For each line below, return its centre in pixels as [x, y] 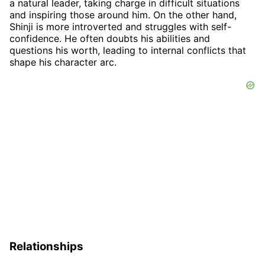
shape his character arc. [63, 62]
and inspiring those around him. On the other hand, [123, 14]
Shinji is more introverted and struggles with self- [120, 26]
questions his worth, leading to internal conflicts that [128, 50]
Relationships [46, 246]
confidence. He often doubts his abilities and [110, 38]
